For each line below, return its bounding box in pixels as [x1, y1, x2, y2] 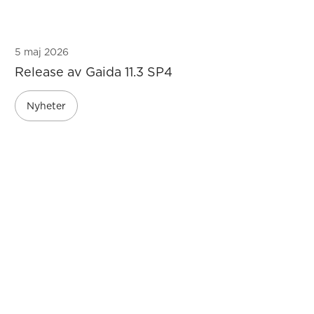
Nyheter [27, 100, 66, 111]
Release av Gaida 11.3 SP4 [15, 64, 172, 79]
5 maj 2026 [15, 46, 69, 57]
